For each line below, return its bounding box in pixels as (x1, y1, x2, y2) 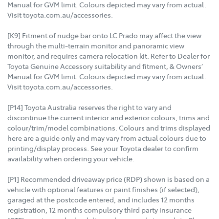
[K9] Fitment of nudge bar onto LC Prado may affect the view (7, 30, 201, 41)
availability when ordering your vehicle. (7, 153, 134, 164)
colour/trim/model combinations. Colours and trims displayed (7, 123, 210, 133)
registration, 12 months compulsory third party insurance (7, 205, 192, 215)
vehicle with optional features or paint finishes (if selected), (7, 184, 199, 195)
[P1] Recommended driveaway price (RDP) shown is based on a (7, 174, 210, 184)
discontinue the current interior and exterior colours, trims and (7, 112, 210, 123)
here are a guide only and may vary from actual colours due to (7, 133, 206, 143)
